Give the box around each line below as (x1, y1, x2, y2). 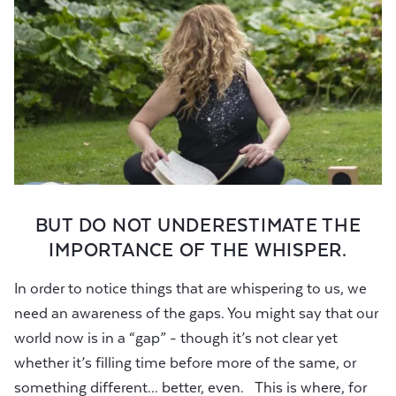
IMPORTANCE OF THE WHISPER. (49, 240, 347, 262)
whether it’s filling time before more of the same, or (14, 354, 356, 372)
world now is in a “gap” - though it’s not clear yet (14, 330, 338, 347)
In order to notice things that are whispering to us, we (14, 280, 367, 298)
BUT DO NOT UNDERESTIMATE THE (34, 215, 362, 237)
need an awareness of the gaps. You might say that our (14, 305, 378, 323)
